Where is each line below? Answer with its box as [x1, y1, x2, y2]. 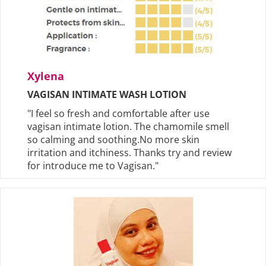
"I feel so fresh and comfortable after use [27, 107, 210, 121]
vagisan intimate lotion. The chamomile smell [27, 120, 229, 134]
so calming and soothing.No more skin [27, 133, 199, 147]
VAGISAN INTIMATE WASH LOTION [27, 88, 186, 102]
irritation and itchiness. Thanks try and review [27, 146, 232, 160]
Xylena [27, 69, 64, 84]
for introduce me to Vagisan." [27, 159, 159, 173]
